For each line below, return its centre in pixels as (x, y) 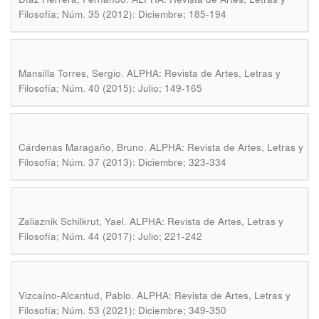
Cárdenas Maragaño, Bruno (81, 147)
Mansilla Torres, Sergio (70, 73)
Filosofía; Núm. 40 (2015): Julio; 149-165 (110, 88)
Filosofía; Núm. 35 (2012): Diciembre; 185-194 (122, 14)
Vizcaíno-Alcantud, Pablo (75, 295)
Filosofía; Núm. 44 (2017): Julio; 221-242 (110, 236)
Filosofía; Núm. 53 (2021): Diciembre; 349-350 (122, 310)
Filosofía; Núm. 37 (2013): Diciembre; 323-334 (122, 162)
